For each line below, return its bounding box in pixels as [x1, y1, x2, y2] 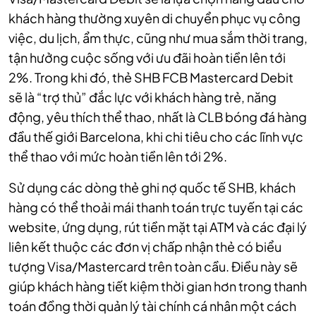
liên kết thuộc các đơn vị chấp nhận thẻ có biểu [8, 238, 281, 255]
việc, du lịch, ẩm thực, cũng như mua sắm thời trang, [8, 29, 308, 46]
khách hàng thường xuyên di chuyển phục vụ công [8, 9, 300, 26]
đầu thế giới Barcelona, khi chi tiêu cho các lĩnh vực [8, 128, 303, 145]
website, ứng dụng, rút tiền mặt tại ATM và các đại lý [8, 218, 307, 235]
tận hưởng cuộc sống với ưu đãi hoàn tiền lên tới [8, 49, 286, 66]
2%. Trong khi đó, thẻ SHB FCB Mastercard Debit [8, 68, 293, 85]
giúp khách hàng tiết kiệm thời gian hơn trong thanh [8, 277, 307, 294]
